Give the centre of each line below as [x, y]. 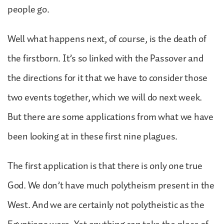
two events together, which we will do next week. [105, 97]
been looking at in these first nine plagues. [93, 136]
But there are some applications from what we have [110, 117]
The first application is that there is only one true [105, 166]
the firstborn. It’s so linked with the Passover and [105, 58]
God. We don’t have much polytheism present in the [111, 185]
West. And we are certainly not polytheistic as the [106, 205]
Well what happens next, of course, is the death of [107, 39]
